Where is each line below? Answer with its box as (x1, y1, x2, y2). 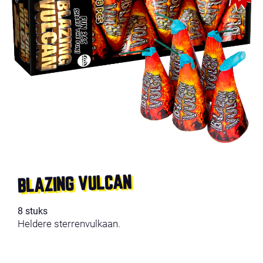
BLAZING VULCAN (17, 174, 132, 196)
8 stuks (18, 205, 48, 217)
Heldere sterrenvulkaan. (18, 217, 120, 230)
